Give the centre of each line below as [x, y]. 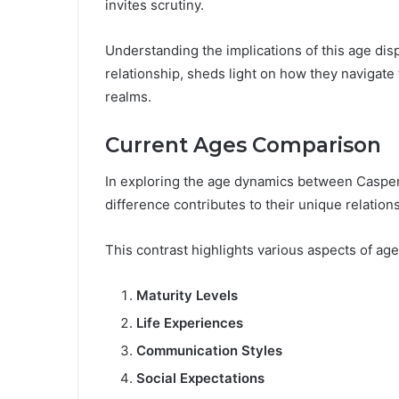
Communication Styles [209, 350]
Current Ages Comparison [243, 146]
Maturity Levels [187, 295]
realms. [128, 97]
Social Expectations [200, 378]
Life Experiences [190, 322]
